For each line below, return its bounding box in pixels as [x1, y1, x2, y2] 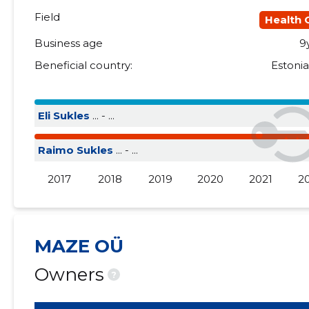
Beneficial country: [34, 59, 132, 72]
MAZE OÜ [34, 235, 123, 257]
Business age [34, 37, 103, 50]
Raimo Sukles [37, 143, 113, 157]
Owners [34, 263, 104, 286]
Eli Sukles [37, 109, 90, 122]
